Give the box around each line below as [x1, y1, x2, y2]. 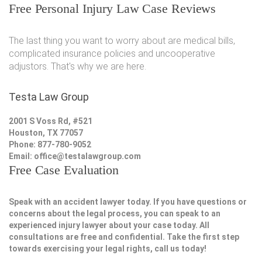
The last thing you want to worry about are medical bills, [9, 35, 235, 47]
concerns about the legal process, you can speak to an [9, 209, 220, 219]
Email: [9, 151, 34, 161]
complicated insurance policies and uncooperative [9, 48, 215, 60]
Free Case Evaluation [9, 163, 119, 178]
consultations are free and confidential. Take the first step [9, 232, 239, 242]
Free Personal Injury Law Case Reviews [9, 1, 216, 16]
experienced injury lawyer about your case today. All [9, 220, 209, 230]
